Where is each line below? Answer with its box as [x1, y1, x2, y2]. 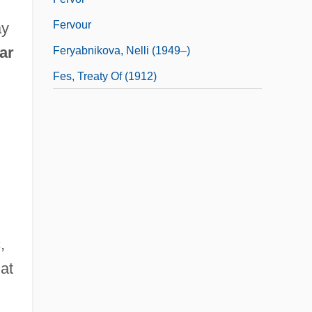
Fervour [53, 18, 91, 31]
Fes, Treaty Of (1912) [53, 70, 157, 82]
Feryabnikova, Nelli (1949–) [53, 44, 190, 56]
